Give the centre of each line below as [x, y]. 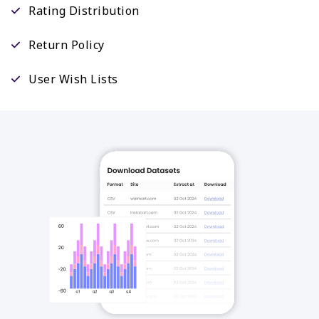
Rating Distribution [84, 11]
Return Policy [67, 45]
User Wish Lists [73, 79]
